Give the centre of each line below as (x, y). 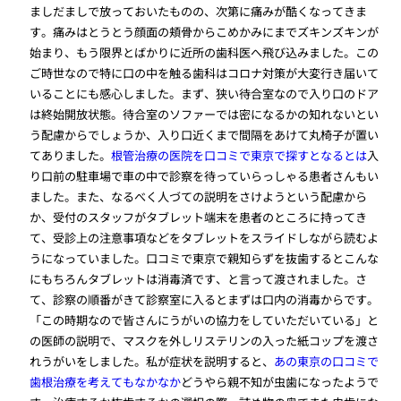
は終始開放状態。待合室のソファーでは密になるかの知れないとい (205, 114)
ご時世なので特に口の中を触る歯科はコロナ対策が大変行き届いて (205, 73)
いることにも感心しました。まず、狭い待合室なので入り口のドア (205, 93)
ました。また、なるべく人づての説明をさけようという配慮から (199, 196)
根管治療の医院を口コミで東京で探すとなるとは (239, 155)
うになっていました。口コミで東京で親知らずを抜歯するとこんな (205, 258)
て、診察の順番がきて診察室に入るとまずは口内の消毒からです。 (205, 299)
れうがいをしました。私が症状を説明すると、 (152, 361)
